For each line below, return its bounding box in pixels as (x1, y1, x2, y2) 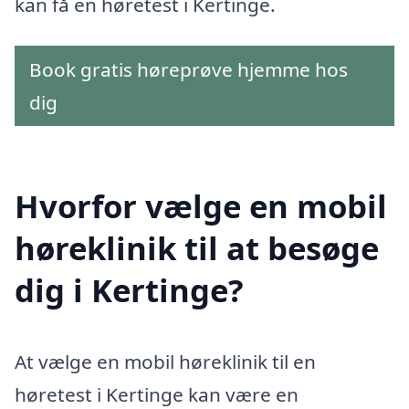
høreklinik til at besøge (15, 226, 379, 270)
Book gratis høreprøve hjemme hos (29, 57, 348, 83)
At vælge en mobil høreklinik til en (15, 349, 316, 375)
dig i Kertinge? (15, 268, 244, 312)
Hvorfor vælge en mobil (15, 184, 387, 228)
